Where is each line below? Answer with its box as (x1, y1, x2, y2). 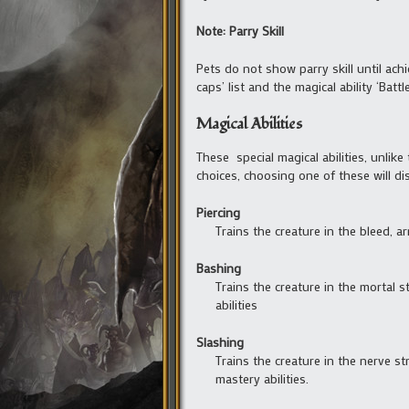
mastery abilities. (215, 369, 309, 387)
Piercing (196, 203, 240, 221)
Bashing (196, 258, 241, 277)
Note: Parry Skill (196, 21, 284, 39)
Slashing (196, 332, 244, 351)
